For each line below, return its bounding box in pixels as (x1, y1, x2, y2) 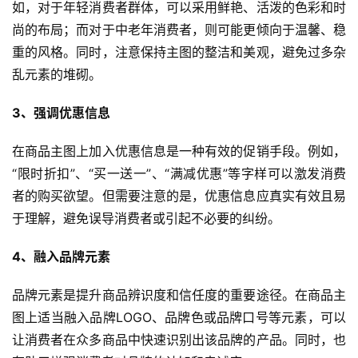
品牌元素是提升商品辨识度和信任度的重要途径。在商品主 (12, 286, 346, 303)
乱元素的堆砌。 (12, 66, 101, 82)
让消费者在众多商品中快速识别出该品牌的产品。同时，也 (12, 331, 346, 348)
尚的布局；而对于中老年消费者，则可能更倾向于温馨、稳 (12, 21, 346, 38)
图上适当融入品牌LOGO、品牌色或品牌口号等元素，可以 (12, 308, 346, 325)
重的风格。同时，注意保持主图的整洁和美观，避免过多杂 (12, 43, 346, 60)
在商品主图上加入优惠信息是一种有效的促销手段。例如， (12, 142, 346, 159)
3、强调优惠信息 (12, 104, 110, 121)
